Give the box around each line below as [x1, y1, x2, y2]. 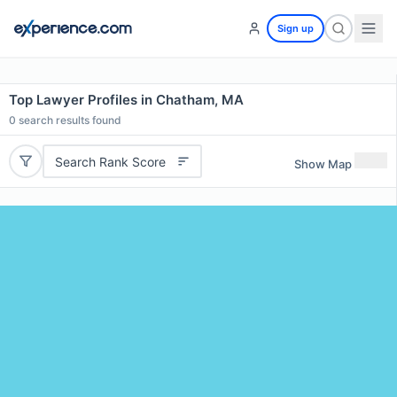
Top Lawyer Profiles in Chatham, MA [9, 91, 244, 108]
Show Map [294, 156, 352, 171]
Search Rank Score [54, 153, 166, 169]
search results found [16, 113, 121, 127]
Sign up [277, 22, 314, 35]
